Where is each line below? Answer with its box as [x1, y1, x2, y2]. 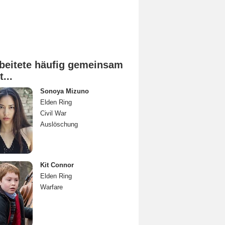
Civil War [40, 109, 66, 117]
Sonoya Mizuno [40, 87, 89, 95]
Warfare [40, 183, 63, 191]
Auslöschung [40, 121, 78, 128]
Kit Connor [40, 161, 74, 169]
